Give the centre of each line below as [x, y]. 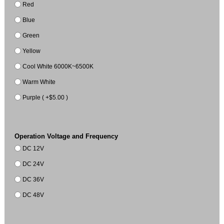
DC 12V [33, 148]
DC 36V [33, 179]
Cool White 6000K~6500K [58, 66]
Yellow [32, 50]
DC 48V [33, 194]
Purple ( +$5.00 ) [45, 97]
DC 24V [33, 163]
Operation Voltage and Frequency [66, 136]
